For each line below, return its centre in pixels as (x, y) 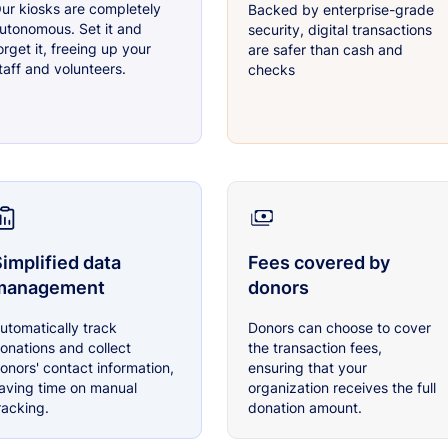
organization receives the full (341, 388)
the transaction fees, (314, 348)
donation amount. (304, 408)
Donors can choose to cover (339, 328)
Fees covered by (318, 263)
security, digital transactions (339, 30)
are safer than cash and (325, 50)
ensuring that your (307, 368)
